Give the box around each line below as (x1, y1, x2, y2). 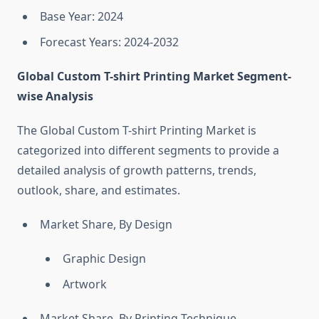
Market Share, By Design (40, 216, 172, 233)
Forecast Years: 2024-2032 (40, 34, 179, 51)
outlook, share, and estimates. (17, 182, 180, 199)
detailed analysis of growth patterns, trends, (17, 162, 256, 179)
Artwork (63, 276, 107, 293)
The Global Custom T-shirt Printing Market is (17, 122, 256, 139)
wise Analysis (17, 88, 93, 105)
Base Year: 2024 (40, 9, 123, 25)
